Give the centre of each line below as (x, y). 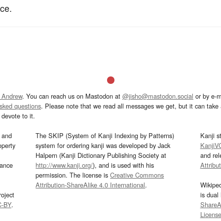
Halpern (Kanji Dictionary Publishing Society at (101, 155)
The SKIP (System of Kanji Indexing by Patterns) (105, 136)
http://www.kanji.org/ (64, 165)
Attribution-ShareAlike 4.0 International (91, 185)
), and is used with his (124, 165)
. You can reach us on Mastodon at (72, 96)
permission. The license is (73, 175)
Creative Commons (137, 175)
